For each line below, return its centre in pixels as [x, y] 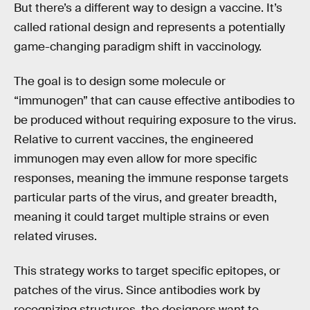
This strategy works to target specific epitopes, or [147, 271]
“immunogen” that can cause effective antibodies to [154, 100]
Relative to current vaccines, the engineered [134, 139]
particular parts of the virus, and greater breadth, [145, 197]
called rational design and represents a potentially [149, 28]
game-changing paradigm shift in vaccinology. [138, 47]
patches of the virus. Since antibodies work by [137, 290]
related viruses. [55, 236]
